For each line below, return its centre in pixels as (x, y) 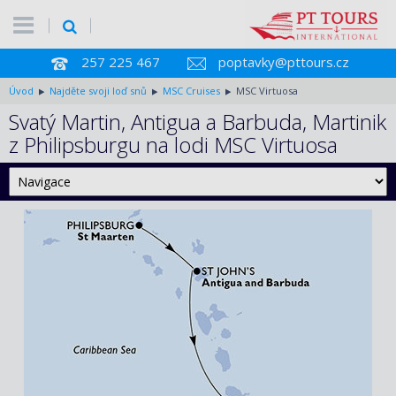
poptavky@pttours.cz (283, 62)
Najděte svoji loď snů (98, 90)
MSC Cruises (191, 90)
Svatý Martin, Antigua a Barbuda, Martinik (198, 121)
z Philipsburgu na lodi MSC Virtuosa (173, 144)
